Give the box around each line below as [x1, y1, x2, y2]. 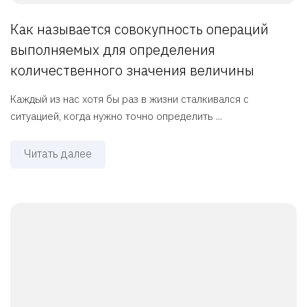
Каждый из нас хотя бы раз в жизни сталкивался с [10, 93, 249, 106]
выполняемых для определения [10, 40, 215, 60]
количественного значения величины [10, 61, 254, 80]
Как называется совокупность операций [10, 20, 269, 39]
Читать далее [24, 147, 92, 161]
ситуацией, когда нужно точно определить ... [10, 110, 222, 123]
